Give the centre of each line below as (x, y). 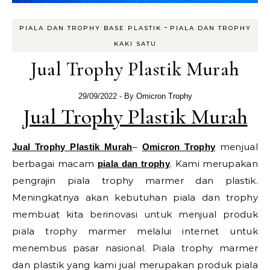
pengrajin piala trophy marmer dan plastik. (135, 180)
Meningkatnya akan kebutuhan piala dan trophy (135, 197)
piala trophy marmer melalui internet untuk (135, 231)
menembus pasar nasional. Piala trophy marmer (135, 248)
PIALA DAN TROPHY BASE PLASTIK (90, 28)
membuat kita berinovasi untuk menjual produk (135, 214)
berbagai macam (55, 163)
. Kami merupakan (214, 163)
